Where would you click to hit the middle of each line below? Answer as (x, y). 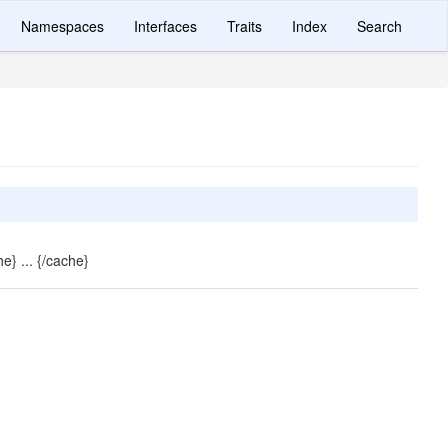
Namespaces (62, 26)
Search (379, 26)
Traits (244, 26)
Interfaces (165, 26)
